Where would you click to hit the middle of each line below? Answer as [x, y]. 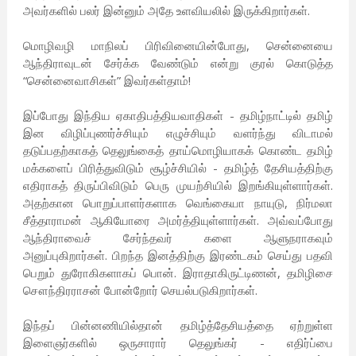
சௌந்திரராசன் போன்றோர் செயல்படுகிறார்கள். [140, 290]
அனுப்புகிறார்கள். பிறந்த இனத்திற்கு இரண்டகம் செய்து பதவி [178, 255]
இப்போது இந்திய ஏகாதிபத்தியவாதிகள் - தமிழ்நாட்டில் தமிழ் [178, 116]
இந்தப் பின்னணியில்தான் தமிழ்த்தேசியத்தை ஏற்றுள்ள [178, 325]
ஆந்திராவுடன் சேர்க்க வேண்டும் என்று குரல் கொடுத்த [178, 63]
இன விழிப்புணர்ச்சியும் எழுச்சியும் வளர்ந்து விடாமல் [178, 133]
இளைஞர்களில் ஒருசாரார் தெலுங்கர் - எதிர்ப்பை [178, 343]
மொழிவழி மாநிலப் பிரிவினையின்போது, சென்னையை [178, 46]
